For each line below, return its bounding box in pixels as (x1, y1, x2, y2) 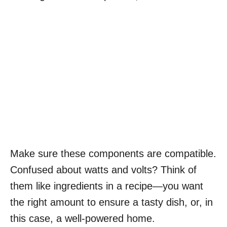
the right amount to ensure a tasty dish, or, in (10, 197, 213, 208)
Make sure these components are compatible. (10, 148, 216, 160)
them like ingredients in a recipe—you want (10, 180, 203, 192)
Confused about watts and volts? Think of (10, 164, 197, 176)
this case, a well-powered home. (10, 213, 155, 224)
